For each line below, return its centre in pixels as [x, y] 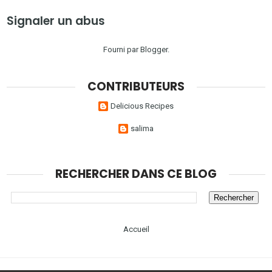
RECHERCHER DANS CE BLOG [136, 174]
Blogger [154, 50]
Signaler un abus [56, 21]
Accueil [136, 229]
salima [142, 128]
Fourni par [121, 50]
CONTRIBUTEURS [136, 87]
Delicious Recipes [142, 106]
